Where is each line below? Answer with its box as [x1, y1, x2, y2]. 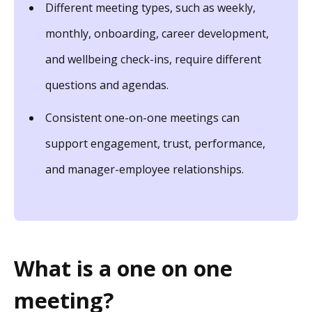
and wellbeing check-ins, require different [45, 51, 261, 67]
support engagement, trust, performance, [45, 135, 265, 151]
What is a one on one [14, 253, 233, 283]
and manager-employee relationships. [45, 161, 244, 177]
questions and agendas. [45, 77, 169, 93]
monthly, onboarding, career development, [45, 25, 269, 41]
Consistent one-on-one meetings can [45, 109, 240, 125]
